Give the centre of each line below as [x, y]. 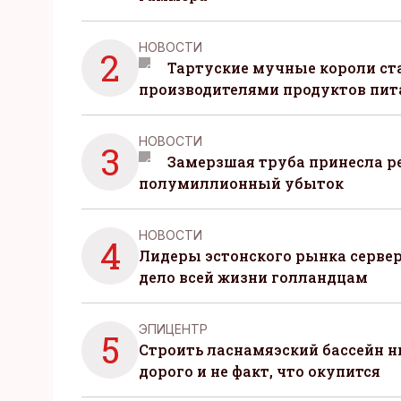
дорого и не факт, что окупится [260, 371]
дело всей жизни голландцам [253, 277]
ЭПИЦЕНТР [173, 328]
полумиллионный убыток [241, 183]
